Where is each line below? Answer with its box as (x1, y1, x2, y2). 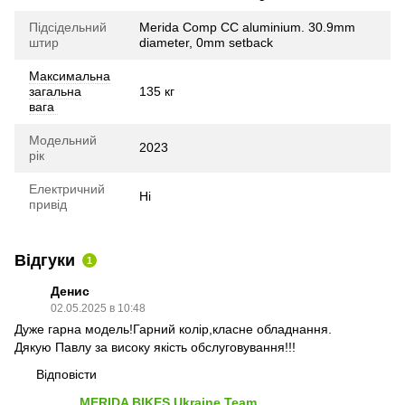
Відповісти (36, 366, 97, 381)
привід (29, 196, 67, 212)
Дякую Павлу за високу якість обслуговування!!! (14, 339, 296, 354)
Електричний (29, 181, 105, 196)
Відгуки (14, 250, 75, 269)
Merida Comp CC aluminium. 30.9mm (139, 19, 355, 34)
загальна (29, 83, 81, 99)
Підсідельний (29, 19, 107, 34)
